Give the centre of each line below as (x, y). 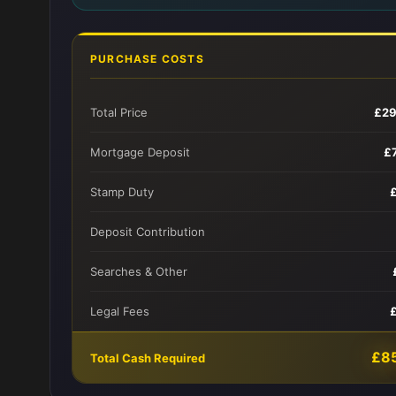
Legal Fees (120, 311)
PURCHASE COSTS (147, 59)
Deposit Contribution (148, 232)
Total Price (119, 112)
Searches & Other (139, 271)
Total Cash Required (148, 358)
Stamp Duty (122, 192)
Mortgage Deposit (140, 152)
